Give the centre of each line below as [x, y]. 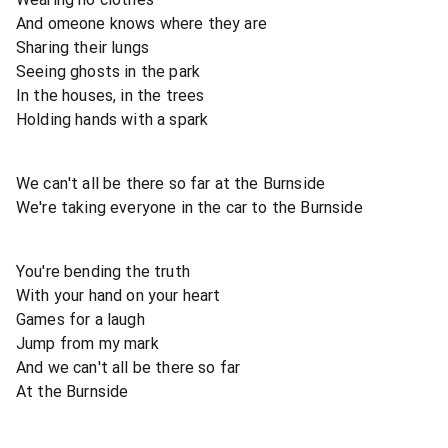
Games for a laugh [80, 319]
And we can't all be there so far [128, 367]
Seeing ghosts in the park [108, 71]
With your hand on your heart [118, 295]
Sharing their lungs [83, 47]
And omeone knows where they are [141, 23]
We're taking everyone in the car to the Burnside [189, 207]
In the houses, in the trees [110, 95]
